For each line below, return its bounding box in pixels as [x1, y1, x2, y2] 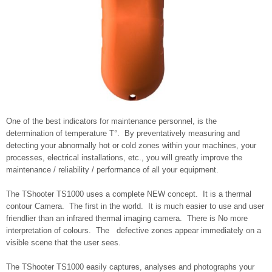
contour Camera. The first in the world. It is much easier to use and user [6, 201, 264, 211]
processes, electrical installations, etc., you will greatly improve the [6, 152, 242, 162]
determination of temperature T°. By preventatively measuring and [6, 128, 240, 138]
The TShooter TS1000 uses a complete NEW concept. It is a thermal [6, 189, 251, 199]
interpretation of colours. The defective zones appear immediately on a [6, 225, 261, 235]
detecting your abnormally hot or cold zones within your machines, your [6, 140, 256, 150]
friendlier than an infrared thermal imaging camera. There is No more [6, 213, 248, 223]
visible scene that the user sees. [6, 237, 121, 247]
